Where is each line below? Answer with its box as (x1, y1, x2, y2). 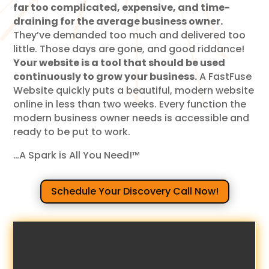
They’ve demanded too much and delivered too (13, 28, 246, 42)
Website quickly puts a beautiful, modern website (13, 83, 255, 97)
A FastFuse (197, 69, 252, 83)
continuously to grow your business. (13, 69, 198, 83)
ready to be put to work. (13, 124, 131, 139)
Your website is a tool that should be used (13, 55, 226, 70)
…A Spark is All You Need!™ (13, 148, 141, 162)
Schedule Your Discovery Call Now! (50, 184, 219, 199)
